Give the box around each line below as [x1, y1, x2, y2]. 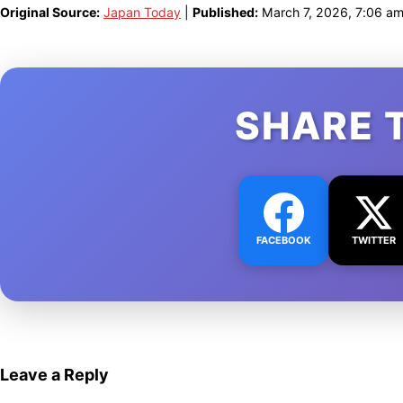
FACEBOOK [255, 234, 311, 247]
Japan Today [103, 4, 181, 21]
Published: [193, 4, 258, 21]
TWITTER [351, 234, 396, 247]
